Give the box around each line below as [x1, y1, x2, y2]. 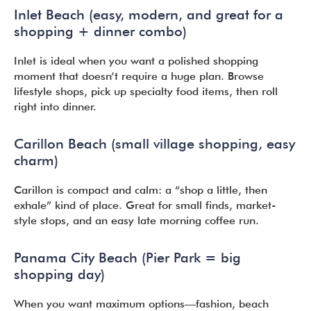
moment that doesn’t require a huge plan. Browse [14, 69, 264, 83]
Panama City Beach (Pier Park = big [14, 249, 241, 266]
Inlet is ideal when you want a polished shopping [14, 54, 258, 67]
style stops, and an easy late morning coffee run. [14, 214, 259, 227]
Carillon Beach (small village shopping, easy [14, 135, 295, 152]
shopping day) [14, 266, 105, 283]
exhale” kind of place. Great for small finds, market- [14, 199, 276, 212]
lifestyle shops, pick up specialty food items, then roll [14, 85, 278, 98]
